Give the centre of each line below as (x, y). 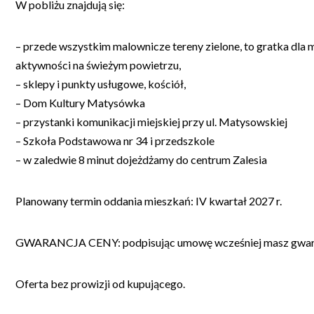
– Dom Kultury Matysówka (80, 102)
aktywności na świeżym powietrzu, (98, 64)
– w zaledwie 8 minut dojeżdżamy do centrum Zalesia (141, 159)
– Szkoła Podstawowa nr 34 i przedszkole (115, 140)
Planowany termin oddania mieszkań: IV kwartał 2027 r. (149, 200)
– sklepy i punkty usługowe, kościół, (101, 83)
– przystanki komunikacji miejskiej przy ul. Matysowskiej (151, 121)
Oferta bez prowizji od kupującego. (100, 283)
